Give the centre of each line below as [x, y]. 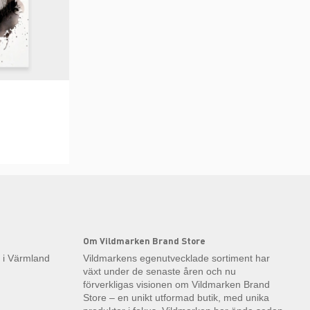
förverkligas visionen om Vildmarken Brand [176, 285]
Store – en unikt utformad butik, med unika [176, 298]
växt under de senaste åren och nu [159, 272]
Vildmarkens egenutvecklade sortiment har [176, 258]
